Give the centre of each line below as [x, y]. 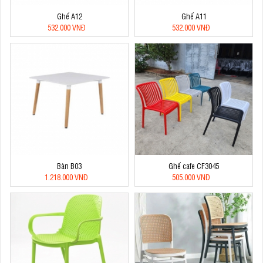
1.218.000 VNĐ [66, 177]
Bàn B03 [69, 166]
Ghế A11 [194, 16]
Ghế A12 [69, 16]
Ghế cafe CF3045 [194, 166]
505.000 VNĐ [191, 177]
